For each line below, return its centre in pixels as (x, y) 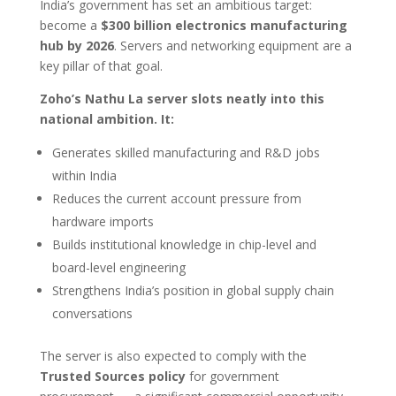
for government (232, 377)
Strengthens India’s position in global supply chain (193, 291)
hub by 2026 (76, 46)
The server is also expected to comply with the (173, 356)
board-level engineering (118, 268)
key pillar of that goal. (101, 66)
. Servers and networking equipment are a (232, 46)
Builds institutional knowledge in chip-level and (184, 245)
